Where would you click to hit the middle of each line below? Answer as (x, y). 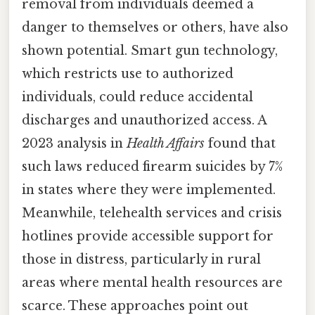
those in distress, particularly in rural (141, 260)
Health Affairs (166, 144)
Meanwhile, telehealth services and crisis (152, 213)
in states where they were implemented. (149, 190)
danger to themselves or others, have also (155, 28)
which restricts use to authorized (128, 74)
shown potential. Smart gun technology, (150, 51)
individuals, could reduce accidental (137, 97)
